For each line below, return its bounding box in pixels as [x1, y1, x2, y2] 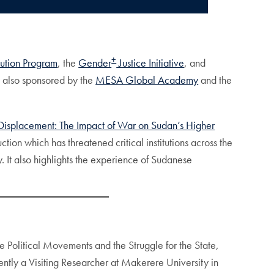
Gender [78, 56, 112, 70]
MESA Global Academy [95, 73, 199, 87]
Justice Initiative [116, 56, 185, 70]
